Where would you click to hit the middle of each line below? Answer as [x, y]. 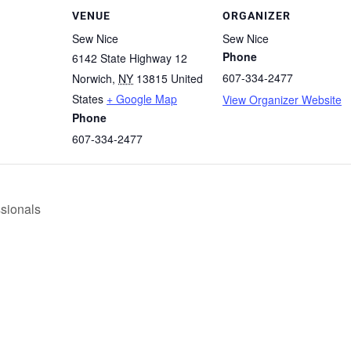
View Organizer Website [282, 99]
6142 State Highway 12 [130, 58]
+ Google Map [142, 98]
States [88, 98]
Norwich [92, 78]
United [187, 78]
